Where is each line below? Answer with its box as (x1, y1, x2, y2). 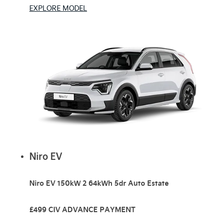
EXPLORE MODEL (29, 3, 87, 13)
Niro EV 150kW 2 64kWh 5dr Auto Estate (29, 178, 169, 188)
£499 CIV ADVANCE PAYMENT (29, 204, 135, 215)
